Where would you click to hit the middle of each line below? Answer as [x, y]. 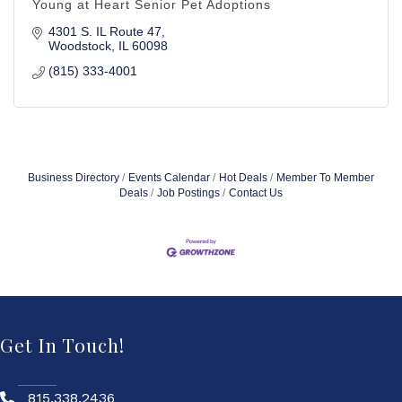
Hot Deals [243, 178]
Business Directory [74, 178]
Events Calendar [169, 178]
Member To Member [325, 178]
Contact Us [256, 193]
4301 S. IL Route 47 [105, 31]
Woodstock [79, 46]
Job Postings [188, 193]
